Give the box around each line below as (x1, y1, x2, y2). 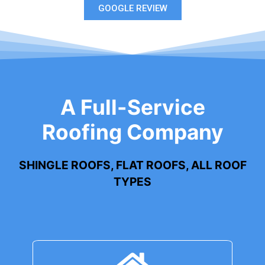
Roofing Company (41, 119, 224, 146)
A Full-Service (60, 95, 205, 121)
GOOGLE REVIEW (98, 2, 167, 14)
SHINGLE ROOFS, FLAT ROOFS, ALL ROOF (18, 158, 247, 173)
